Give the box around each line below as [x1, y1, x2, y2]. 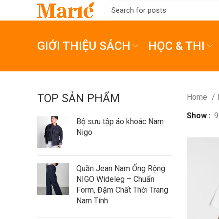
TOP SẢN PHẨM [37, 92, 120, 105]
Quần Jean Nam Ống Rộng [76, 164, 165, 173]
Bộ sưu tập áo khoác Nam [76, 117, 164, 126]
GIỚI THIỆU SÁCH [37, 39, 131, 53]
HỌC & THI [148, 39, 205, 53]
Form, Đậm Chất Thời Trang [76, 185, 168, 195]
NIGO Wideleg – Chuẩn [76, 175, 154, 184]
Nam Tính [76, 196, 108, 205]
